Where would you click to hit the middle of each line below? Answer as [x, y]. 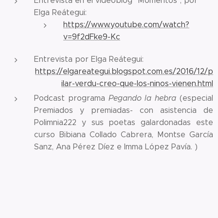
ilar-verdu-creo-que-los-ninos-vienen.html [137, 83]
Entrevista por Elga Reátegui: [89, 59]
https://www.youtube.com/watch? [126, 25]
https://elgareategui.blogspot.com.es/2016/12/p [124, 71]
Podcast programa [71, 98]
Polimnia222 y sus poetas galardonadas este [124, 122]
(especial [197, 98]
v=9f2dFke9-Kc [92, 37]
